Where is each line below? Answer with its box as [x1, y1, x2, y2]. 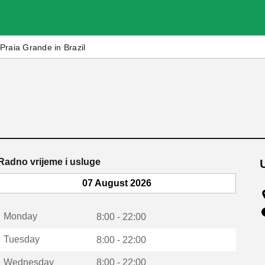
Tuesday [3, 234, 40, 244]
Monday [3, 211, 37, 221]
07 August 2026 [82, 178, 151, 188]
